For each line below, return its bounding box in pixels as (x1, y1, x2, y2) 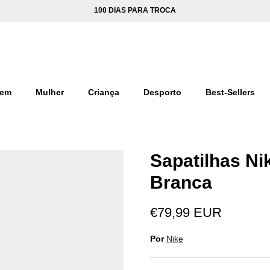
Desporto (143, 87, 181, 97)
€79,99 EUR (149, 204, 222, 220)
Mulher (35, 87, 64, 97)
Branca (149, 172, 212, 192)
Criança (87, 87, 119, 97)
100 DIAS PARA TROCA (93, 6, 176, 15)
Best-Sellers (205, 87, 255, 97)
